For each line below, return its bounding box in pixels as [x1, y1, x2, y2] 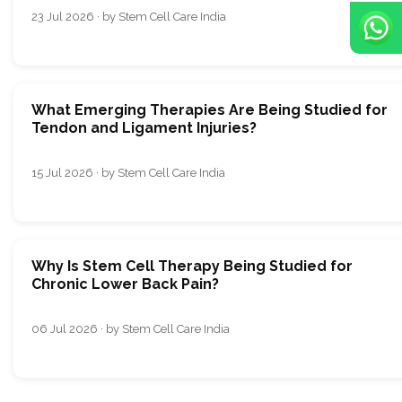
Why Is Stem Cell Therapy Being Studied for [31, 257, 353, 275]
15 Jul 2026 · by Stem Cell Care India [31, 165, 225, 179]
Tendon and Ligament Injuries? [31, 118, 257, 136]
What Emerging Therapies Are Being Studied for [31, 100, 388, 118]
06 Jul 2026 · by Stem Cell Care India [31, 321, 230, 336]
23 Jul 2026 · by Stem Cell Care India [31, 9, 226, 23]
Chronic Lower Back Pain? [31, 275, 219, 293]
